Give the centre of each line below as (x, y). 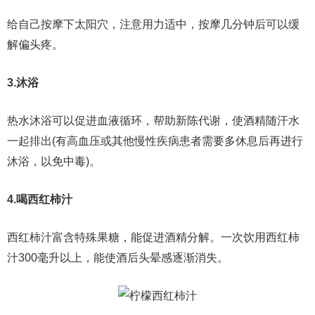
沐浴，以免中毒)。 (54, 161)
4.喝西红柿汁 (40, 199)
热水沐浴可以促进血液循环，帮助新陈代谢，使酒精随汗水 (153, 121)
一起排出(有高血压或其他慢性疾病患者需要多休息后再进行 (155, 141)
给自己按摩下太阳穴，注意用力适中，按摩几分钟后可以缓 (153, 24)
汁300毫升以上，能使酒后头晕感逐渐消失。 (118, 258)
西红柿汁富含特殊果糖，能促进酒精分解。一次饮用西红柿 (153, 237)
